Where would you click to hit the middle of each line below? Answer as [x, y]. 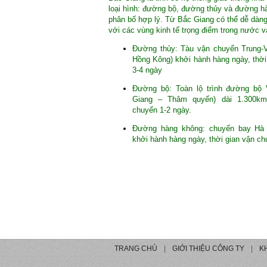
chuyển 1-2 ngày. [162, 110]
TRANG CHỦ [136, 249]
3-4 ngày [147, 70]
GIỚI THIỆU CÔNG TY [208, 249]
